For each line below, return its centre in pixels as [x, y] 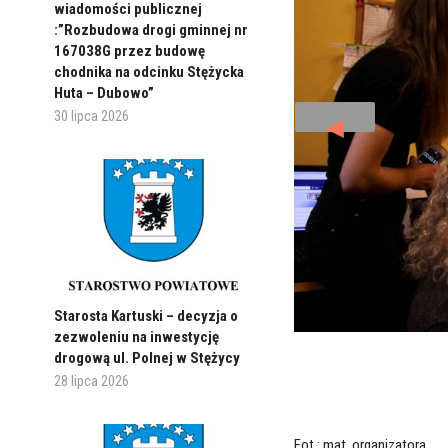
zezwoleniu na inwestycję [136, 336]
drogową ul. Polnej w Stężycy [146, 357]
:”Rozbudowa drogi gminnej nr [150, 30]
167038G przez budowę [129, 51]
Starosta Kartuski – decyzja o [145, 315]
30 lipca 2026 [91, 116]
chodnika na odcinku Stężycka [148, 72]
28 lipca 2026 [91, 380]
